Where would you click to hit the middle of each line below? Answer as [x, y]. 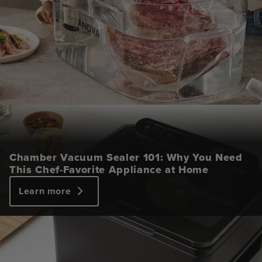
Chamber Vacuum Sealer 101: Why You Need [126, 157]
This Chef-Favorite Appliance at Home [109, 169]
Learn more [45, 191]
